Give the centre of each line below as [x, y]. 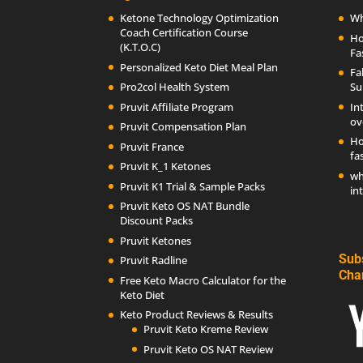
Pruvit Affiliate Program [177, 107]
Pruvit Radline [154, 261]
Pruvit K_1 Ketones [166, 167]
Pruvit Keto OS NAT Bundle [185, 206]
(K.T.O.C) [141, 47]
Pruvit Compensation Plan [184, 127]
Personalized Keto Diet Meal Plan [199, 67]
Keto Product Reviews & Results [197, 315]
